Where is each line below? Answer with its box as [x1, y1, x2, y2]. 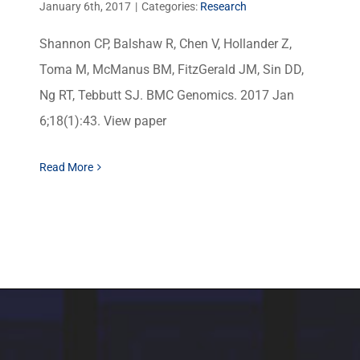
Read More [39, 161, 93, 174]
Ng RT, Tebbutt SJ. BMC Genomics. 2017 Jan [39, 88, 294, 103]
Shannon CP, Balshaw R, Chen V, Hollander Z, [39, 36, 292, 51]
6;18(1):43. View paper [39, 113, 166, 129]
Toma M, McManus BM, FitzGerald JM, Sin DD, [39, 62, 304, 77]
